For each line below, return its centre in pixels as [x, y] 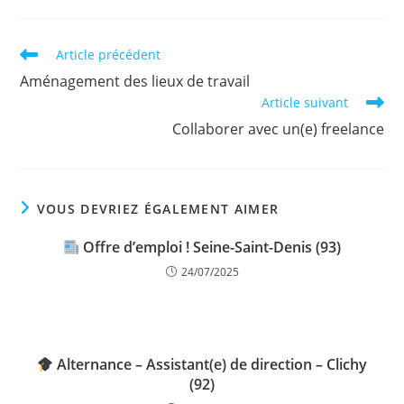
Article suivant [304, 102]
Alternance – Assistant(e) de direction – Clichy [211, 364]
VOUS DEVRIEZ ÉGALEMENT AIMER [158, 209]
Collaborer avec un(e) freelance [278, 129]
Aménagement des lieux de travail [135, 81]
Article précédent [109, 55]
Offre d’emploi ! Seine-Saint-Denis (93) [211, 247]
